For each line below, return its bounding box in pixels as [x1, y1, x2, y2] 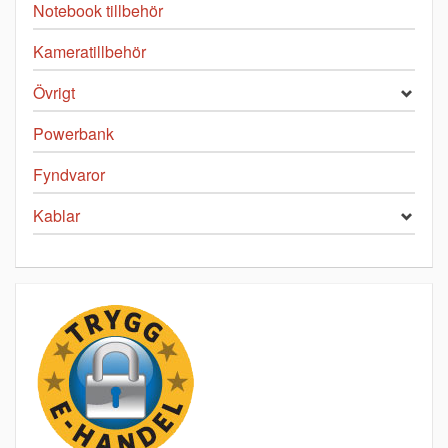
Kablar [33, 204, 80, 228]
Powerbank [33, 122, 114, 146]
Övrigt [33, 81, 75, 105]
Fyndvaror [33, 163, 105, 187]
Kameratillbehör [33, 40, 146, 64]
